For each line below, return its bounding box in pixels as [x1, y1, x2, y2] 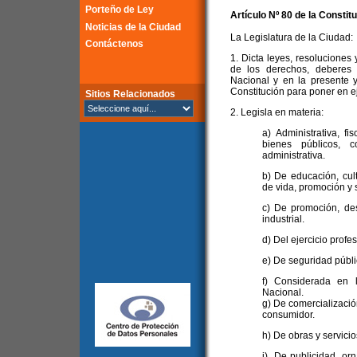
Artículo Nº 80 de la [229, 10, 319, 21]
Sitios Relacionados [85, 88, 175, 100]
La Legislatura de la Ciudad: [229, 32, 353, 43]
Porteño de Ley [85, 4, 154, 15]
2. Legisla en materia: [229, 107, 324, 118]
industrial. [261, 214, 304, 225]
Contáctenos [85, 38, 143, 49]
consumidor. [261, 309, 315, 320]
